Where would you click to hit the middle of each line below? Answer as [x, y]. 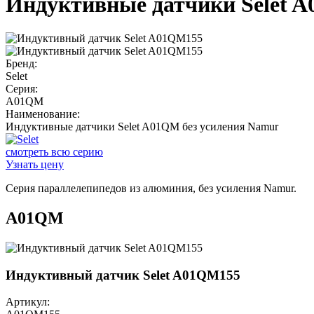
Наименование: [43, 114]
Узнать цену [35, 164]
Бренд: [21, 63]
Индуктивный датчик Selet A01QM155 [123, 275]
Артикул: [28, 302]
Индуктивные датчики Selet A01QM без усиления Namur [142, 126]
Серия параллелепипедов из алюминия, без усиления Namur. [151, 188]
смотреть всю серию [54, 151]
